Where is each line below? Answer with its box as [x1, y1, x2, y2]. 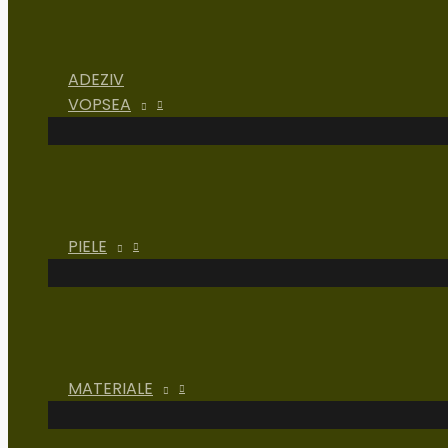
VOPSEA [68, 93, 131, 116]
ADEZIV [68, 68, 124, 91]
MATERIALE [68, 377, 153, 400]
